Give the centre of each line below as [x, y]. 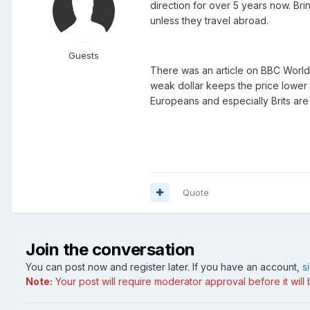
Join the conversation [110, 249]
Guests [84, 55]
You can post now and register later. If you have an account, [164, 266]
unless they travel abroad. [209, 20]
